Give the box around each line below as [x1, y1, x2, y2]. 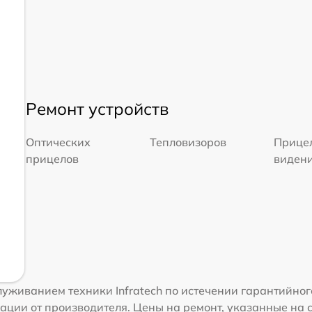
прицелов [25, 152, 79, 166]
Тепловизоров [149, 135, 226, 150]
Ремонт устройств [25, 98, 169, 120]
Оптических [25, 135, 91, 150]
